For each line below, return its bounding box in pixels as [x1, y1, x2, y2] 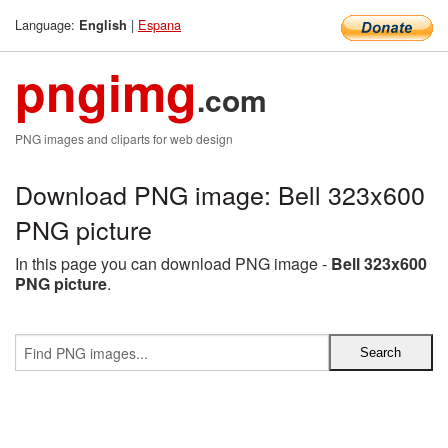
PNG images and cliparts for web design [15, 130, 233, 147]
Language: [15, 15, 79, 34]
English [79, 16, 127, 34]
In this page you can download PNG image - [15, 252, 331, 275]
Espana [138, 15, 181, 34]
